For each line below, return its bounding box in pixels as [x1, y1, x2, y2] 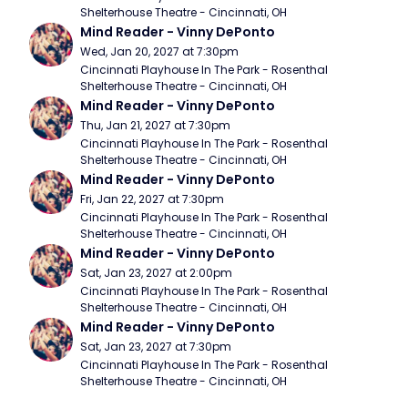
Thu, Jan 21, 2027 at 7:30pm [80, 117, 230, 133]
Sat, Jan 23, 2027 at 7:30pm [80, 339, 231, 354]
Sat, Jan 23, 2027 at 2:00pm [80, 265, 232, 280]
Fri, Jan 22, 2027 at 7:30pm [80, 191, 224, 207]
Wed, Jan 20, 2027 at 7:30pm [80, 44, 239, 59]
